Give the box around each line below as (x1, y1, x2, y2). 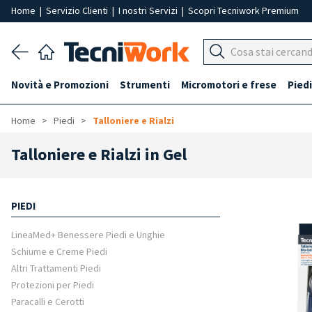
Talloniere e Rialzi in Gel (11, 143, 187, 165)
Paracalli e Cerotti (11, 295, 84, 308)
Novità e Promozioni (11, 78, 109, 91)
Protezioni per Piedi (11, 279, 94, 291)
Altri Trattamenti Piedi (11, 262, 101, 274)
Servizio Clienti (46, 4, 110, 17)
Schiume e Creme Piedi (11, 245, 107, 258)
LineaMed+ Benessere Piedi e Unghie (11, 228, 165, 241)
